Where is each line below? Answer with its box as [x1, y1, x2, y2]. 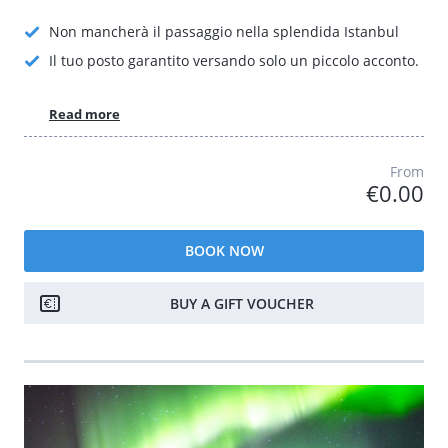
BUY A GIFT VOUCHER [170, 293, 314, 312]
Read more [49, 104, 120, 123]
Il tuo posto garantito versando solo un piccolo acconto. [49, 51, 419, 70]
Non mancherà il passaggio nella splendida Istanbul [49, 22, 399, 41]
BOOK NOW [184, 240, 264, 260]
